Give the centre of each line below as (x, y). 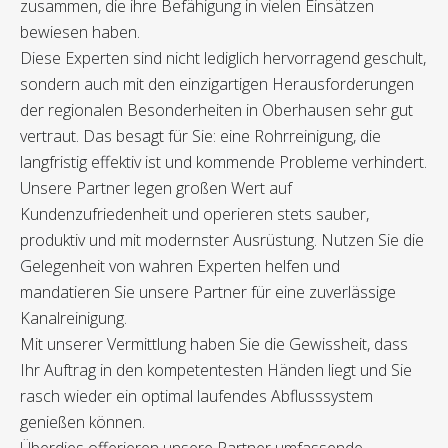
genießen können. (82, 422)
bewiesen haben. (80, 32)
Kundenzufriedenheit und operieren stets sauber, (194, 214)
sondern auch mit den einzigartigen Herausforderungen (217, 84)
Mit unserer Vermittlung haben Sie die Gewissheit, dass (214, 344)
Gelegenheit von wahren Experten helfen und (180, 266)
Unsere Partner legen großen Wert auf (156, 188)
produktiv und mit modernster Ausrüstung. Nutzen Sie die (222, 240)
